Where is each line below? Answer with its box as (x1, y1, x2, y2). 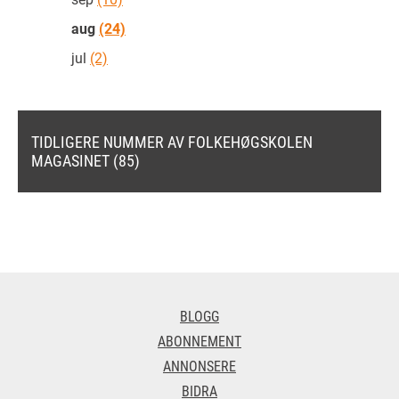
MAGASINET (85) (31, 150, 140, 172)
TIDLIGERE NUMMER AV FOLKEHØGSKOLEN (31, 131, 313, 153)
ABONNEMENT (158, 331, 241, 351)
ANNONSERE (163, 356, 236, 376)
